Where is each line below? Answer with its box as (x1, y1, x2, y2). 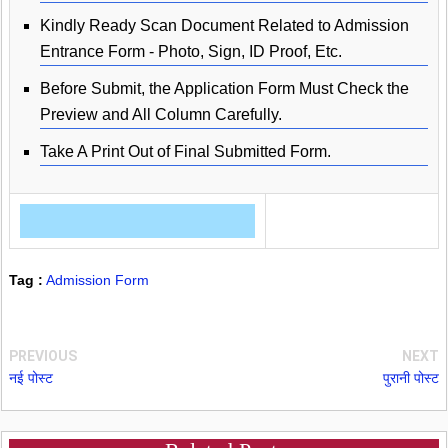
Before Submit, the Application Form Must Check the (40, 79, 409, 97)
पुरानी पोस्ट (383, 369, 439, 386)
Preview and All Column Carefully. (40, 105, 282, 123)
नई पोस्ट (9, 369, 53, 386)
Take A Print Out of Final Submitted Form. (40, 142, 331, 160)
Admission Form (46, 271, 149, 288)
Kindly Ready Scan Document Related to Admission (40, 16, 409, 34)
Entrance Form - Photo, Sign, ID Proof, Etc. (40, 42, 342, 60)
